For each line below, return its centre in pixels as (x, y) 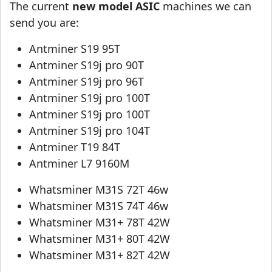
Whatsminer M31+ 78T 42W (100, 223)
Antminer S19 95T (75, 49)
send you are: (44, 23)
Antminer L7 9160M (79, 164)
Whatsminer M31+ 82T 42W (100, 255)
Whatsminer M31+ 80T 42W (100, 239)
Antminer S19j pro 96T (87, 82)
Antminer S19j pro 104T (90, 131)
